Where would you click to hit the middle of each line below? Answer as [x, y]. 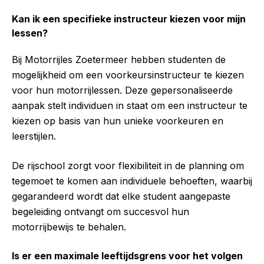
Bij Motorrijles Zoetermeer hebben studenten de [119, 60]
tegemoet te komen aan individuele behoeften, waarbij [132, 181]
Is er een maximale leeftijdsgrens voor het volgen [127, 256]
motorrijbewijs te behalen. [69, 227]
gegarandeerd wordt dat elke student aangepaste [121, 197]
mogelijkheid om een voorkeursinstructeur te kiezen [128, 75]
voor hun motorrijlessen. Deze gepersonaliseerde [122, 90]
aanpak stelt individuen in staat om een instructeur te [130, 106]
